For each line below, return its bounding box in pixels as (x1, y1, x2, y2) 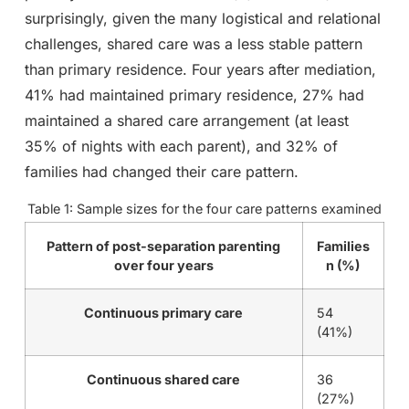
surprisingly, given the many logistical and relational (24, 9, 381, 28)
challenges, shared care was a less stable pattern (24, 35, 362, 54)
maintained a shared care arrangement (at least (24, 111, 349, 131)
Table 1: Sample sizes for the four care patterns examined (26, 201, 382, 217)
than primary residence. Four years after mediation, (24, 60, 376, 79)
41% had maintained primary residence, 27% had (24, 86, 364, 105)
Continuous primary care (84, 305, 244, 321)
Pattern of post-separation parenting (47, 238, 281, 255)
